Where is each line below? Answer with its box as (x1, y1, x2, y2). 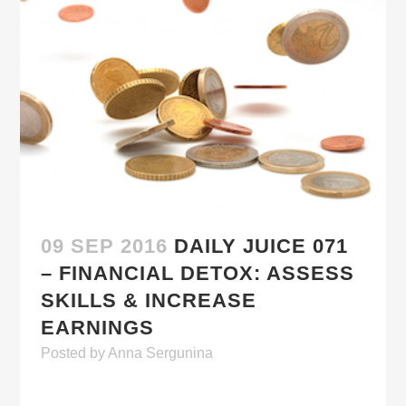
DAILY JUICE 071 (174, 234, 349, 257)
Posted (41, 344, 91, 361)
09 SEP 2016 (41, 234, 169, 257)
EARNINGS (41, 315, 155, 339)
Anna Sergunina (108, 344, 214, 361)
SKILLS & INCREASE (41, 288, 257, 312)
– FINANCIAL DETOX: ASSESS (41, 261, 355, 285)
